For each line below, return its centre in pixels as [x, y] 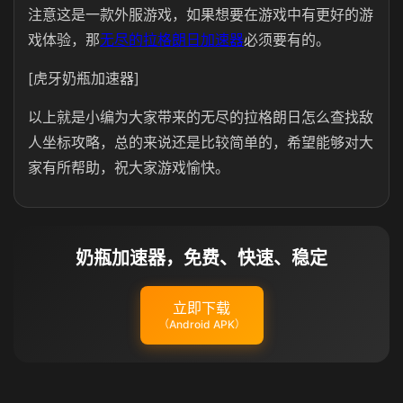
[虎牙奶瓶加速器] [84, 78]
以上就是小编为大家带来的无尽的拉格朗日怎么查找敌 [201, 117]
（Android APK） [201, 324]
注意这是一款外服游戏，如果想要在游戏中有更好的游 [201, 14]
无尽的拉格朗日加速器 [172, 40]
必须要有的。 [287, 40]
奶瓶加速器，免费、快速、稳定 [201, 258]
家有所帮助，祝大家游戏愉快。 [129, 167]
